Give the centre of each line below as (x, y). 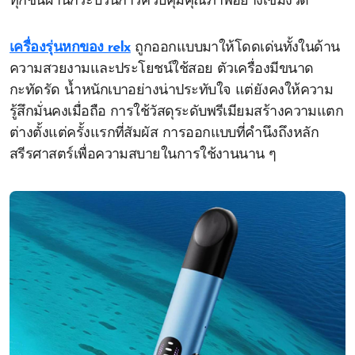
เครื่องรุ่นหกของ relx (70, 48)
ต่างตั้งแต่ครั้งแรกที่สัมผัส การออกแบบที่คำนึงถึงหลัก (164, 134)
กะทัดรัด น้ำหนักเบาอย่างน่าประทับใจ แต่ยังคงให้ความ (172, 91)
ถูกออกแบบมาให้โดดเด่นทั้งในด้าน (235, 48)
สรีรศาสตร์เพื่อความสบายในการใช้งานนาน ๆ (143, 155)
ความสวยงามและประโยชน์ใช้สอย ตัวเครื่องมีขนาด (162, 69)
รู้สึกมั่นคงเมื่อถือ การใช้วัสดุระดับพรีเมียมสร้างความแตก (177, 112)
